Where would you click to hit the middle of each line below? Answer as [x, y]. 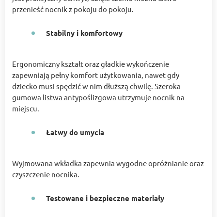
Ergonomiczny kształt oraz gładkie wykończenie [91, 64]
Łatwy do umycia [75, 132]
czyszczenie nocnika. [46, 174]
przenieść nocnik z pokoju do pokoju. [73, 9]
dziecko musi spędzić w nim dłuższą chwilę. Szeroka [96, 86]
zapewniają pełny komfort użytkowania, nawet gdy [96, 75]
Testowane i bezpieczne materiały [105, 198]
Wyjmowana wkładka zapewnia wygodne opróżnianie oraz [108, 163]
